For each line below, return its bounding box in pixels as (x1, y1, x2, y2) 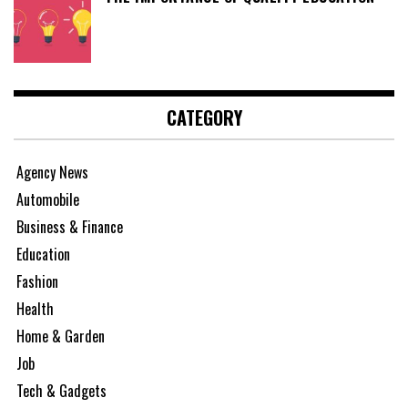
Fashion (16, 270, 58, 292)
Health (16, 298, 54, 320)
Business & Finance (16, 216, 123, 238)
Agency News (16, 161, 88, 183)
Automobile (16, 189, 79, 210)
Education (16, 243, 70, 265)
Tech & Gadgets (16, 380, 107, 402)
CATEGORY (166, 104, 242, 131)
